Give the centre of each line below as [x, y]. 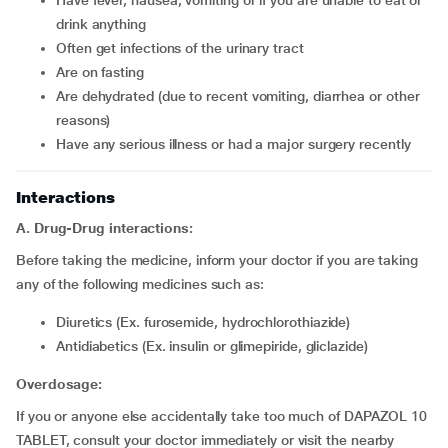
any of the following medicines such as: [140, 284]
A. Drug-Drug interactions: [104, 228]
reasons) [83, 120]
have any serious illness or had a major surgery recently [238, 144]
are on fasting [104, 72]
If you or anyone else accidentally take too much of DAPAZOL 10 [222, 416]
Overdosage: [59, 384]
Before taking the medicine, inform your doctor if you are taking [217, 260]
